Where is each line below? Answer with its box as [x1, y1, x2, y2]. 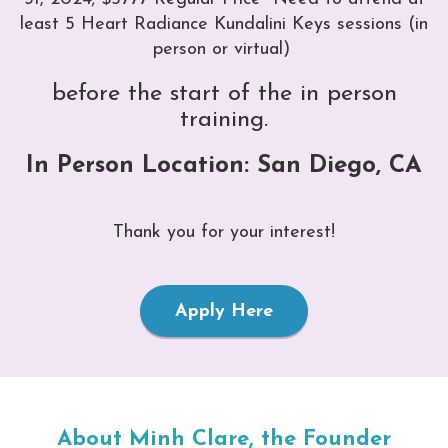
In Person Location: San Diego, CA [26, 153, 422, 178]
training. [180, 107, 268, 132]
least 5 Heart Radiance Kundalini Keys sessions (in [20, 14, 428, 34]
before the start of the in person [51, 81, 397, 106]
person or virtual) [152, 39, 296, 59]
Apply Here [175, 301, 273, 321]
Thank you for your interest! [113, 222, 335, 242]
